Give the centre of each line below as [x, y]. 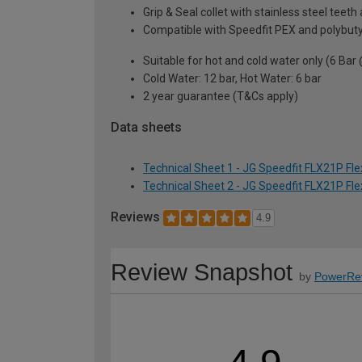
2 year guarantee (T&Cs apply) [221, 96]
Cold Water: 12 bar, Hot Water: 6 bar [232, 78]
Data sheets [146, 127]
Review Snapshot [202, 273]
